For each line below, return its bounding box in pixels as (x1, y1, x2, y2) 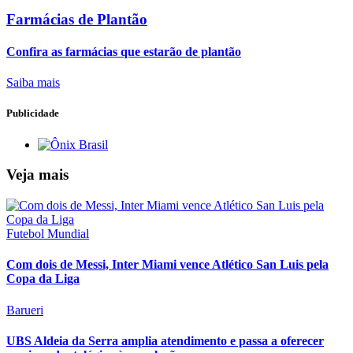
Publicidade (6, 107, 59, 120)
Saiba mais (6, 76, 60, 90)
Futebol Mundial (6, 226, 89, 240)
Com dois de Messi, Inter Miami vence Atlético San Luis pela (6, 258, 329, 272)
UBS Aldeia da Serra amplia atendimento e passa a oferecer (6, 333, 324, 347)
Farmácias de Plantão (6, 10, 147, 28)
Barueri (6, 303, 43, 317)
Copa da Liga (6, 272, 80, 286)
